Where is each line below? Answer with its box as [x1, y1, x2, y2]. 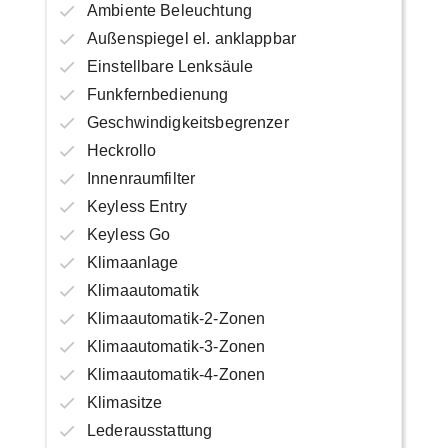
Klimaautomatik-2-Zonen [86, 309, 266, 327]
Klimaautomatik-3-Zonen [86, 337, 266, 355]
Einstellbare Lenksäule [86, 57, 254, 75]
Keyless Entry [86, 197, 187, 215]
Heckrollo [86, 141, 157, 159]
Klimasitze [86, 393, 163, 411]
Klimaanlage [86, 253, 179, 271]
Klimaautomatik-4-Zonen [86, 365, 266, 383]
